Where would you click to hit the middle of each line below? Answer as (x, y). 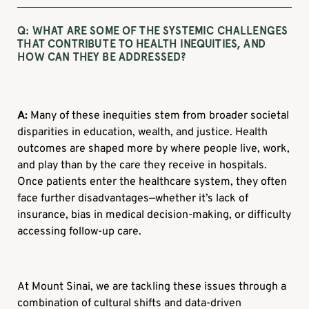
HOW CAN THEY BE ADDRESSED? (102, 57)
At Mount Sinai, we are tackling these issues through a (152, 287)
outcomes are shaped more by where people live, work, (154, 149)
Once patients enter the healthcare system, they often (152, 182)
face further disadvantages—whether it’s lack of (133, 198)
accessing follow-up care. (80, 231)
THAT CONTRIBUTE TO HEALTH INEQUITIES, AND (141, 43)
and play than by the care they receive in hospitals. (142, 165)
